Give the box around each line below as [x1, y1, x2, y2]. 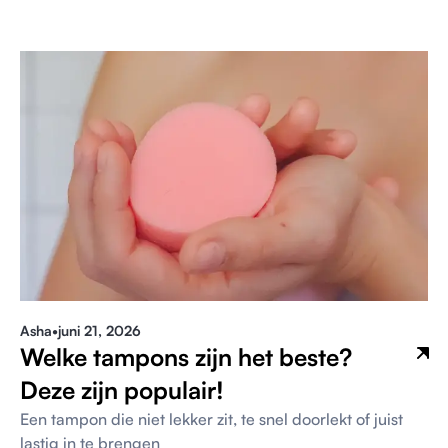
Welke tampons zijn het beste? [20, 342, 352, 373]
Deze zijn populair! [20, 375, 224, 406]
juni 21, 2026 [58, 322, 141, 340]
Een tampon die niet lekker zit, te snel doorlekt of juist [20, 409, 403, 430]
